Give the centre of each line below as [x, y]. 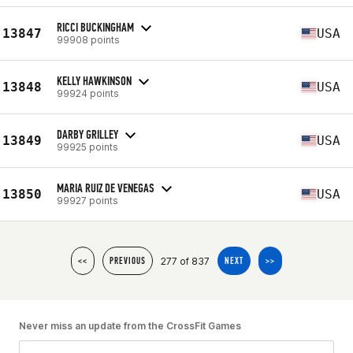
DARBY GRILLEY [87, 134]
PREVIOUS [128, 261]
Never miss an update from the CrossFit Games [130, 326]
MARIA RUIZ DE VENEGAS [106, 188]
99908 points [88, 39]
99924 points [88, 93]
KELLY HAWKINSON [94, 80]
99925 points [87, 147]
